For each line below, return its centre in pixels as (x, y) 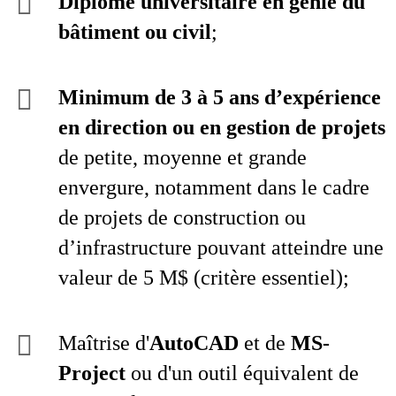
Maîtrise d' (104, 343)
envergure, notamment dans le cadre (214, 187)
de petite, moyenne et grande (183, 157)
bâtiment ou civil (135, 32)
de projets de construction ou (182, 217)
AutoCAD (194, 343)
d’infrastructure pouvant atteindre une (221, 247)
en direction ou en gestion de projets (222, 127)
